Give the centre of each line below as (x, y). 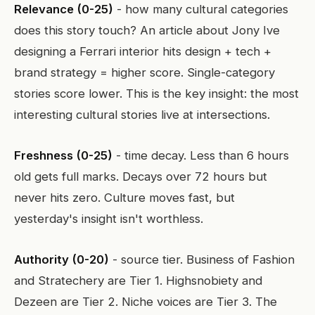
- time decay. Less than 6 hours (201, 155)
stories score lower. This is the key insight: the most (156, 94)
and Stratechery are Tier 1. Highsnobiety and (138, 281)
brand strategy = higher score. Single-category (144, 72)
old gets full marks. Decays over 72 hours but (141, 176)
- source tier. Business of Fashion (202, 259)
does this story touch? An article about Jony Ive (147, 30)
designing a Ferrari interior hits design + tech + (143, 51)
